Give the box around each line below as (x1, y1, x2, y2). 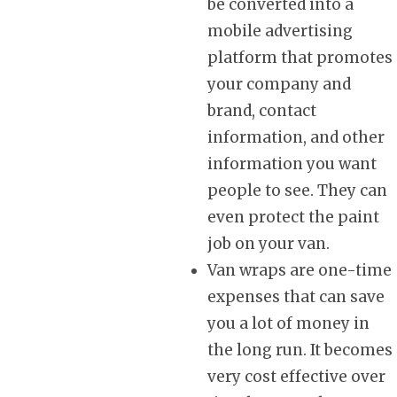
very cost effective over (207, 366, 385, 386)
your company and (207, 74, 351, 94)
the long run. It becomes (207, 339, 393, 360)
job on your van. (207, 233, 330, 253)
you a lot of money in (207, 313, 370, 333)
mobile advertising (207, 20, 353, 41)
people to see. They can (207, 180, 387, 200)
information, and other (207, 127, 385, 147)
